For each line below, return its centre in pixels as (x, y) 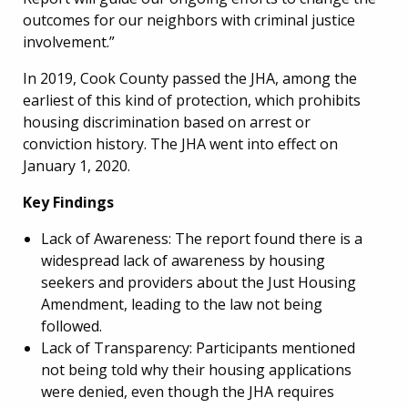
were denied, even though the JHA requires (188, 391)
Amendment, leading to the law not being (182, 304)
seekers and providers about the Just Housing (199, 282)
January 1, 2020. (76, 165)
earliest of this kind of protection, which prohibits (192, 100)
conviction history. (87, 143)
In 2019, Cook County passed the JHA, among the (190, 78)
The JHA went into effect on (244, 143)
